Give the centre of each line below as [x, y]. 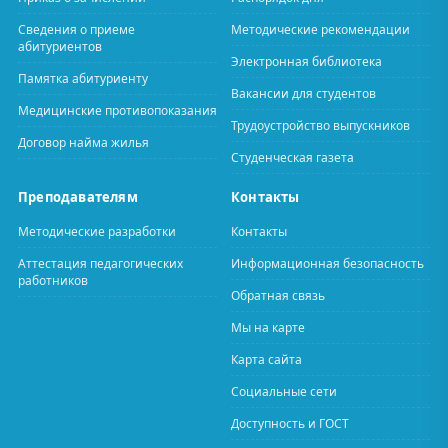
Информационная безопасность [327, 263]
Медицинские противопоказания [117, 110]
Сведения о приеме [76, 29]
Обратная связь [278, 295]
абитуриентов [60, 46]
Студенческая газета [292, 157]
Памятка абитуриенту [83, 78]
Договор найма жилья [83, 142]
